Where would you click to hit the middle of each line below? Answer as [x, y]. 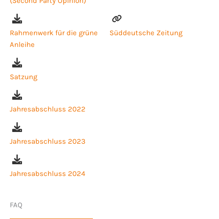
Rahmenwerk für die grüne [54, 33]
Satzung [23, 77]
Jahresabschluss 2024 [47, 173]
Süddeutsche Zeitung [146, 33]
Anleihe [22, 44]
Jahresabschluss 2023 [48, 141]
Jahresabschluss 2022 [48, 109]
